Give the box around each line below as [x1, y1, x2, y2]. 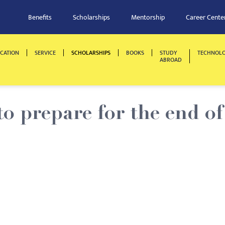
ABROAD [160, 55, 182, 65]
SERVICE [35, 48, 56, 58]
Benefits [28, 12, 52, 23]
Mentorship [131, 12, 165, 23]
